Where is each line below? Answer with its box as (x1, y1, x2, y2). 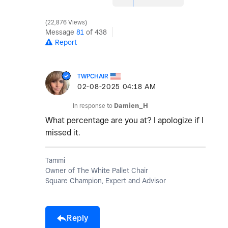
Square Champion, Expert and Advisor (45, 177, 166, 185)
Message (45, 28, 76, 37)
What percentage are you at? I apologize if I (45, 116, 204, 126)
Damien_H (114, 102, 148, 110)
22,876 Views (46, 19, 87, 26)
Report (55, 38, 77, 47)
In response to (73, 102, 114, 110)
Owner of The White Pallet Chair (45, 166, 148, 175)
